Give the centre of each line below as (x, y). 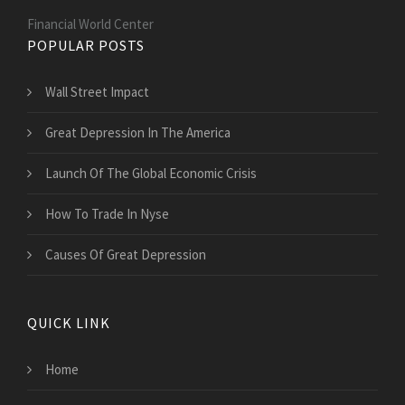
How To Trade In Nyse (107, 214)
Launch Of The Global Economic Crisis (151, 174)
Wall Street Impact (97, 92)
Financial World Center (90, 24)
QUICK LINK (69, 323)
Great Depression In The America (138, 133)
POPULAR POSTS (86, 46)
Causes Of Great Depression (126, 255)
